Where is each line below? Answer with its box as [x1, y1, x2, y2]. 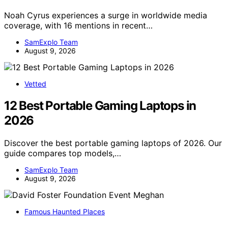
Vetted [24, 79, 46, 89]
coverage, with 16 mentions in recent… [4, 20, 153, 31]
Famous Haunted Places [24, 207, 105, 216]
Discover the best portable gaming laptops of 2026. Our [4, 138, 222, 149]
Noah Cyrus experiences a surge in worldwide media [4, 10, 207, 21]
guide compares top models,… [4, 148, 121, 159]
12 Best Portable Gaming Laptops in [4, 98, 196, 113]
